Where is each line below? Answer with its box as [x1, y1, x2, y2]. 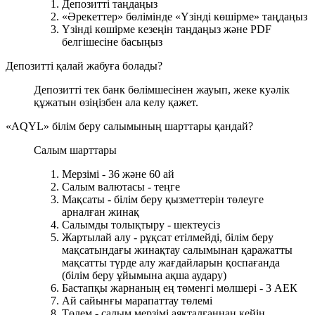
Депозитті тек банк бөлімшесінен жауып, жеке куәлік [34, 83, 290, 96]
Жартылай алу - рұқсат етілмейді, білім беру [62, 231, 274, 243]
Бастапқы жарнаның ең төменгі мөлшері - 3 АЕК [62, 281, 297, 294]
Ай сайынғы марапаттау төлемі [62, 294, 212, 307]
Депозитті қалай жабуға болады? [6, 59, 162, 72]
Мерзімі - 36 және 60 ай [62, 167, 174, 180]
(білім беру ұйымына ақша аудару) [62, 269, 226, 281]
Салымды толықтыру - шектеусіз [62, 218, 220, 231]
